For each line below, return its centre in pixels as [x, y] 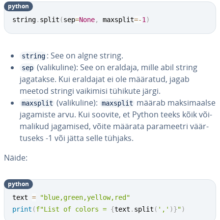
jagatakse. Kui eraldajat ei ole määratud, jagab [105, 79]
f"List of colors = [73, 209]
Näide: [16, 158]
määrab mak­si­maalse [175, 103]
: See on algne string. [85, 55]
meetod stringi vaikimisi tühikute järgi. [90, 91]
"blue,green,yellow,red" [85, 197]
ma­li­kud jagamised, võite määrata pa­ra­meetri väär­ [114, 126]
